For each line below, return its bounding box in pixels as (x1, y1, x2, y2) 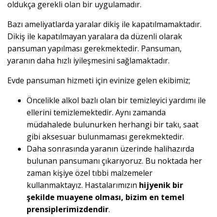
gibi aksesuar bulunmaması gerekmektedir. (27, 131, 184, 142)
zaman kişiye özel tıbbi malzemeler (27, 168, 153, 179)
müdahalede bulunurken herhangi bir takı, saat (27, 119, 199, 130)
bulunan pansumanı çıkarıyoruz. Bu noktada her (27, 155, 202, 167)
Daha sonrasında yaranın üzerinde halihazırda (27, 143, 194, 155)
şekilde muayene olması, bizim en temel (27, 192, 185, 203)
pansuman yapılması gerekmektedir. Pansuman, (7, 43, 182, 54)
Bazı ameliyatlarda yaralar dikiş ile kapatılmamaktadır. (7, 19, 201, 30)
